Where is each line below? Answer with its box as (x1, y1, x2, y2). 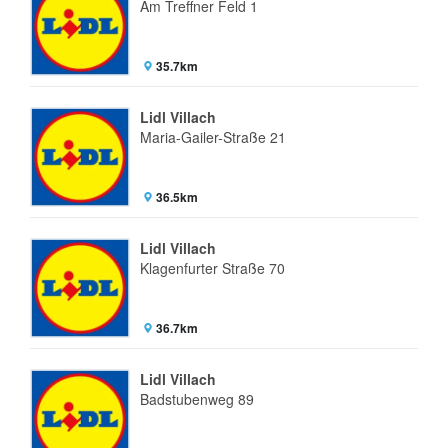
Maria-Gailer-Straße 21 (140, 127, 286, 147)
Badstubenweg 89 (140, 389, 254, 409)
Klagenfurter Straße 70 (140, 258, 285, 278)
